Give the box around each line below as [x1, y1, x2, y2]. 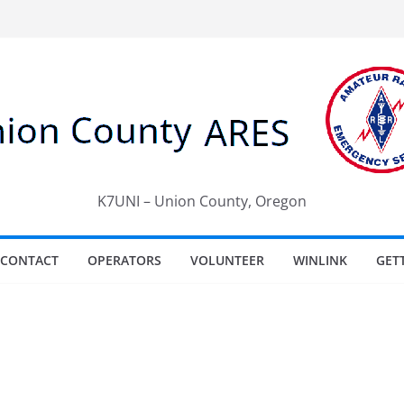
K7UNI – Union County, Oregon [97, 191, 307, 211]
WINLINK [293, 252, 347, 269]
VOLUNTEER [190, 252, 264, 269]
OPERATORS [87, 252, 161, 269]
